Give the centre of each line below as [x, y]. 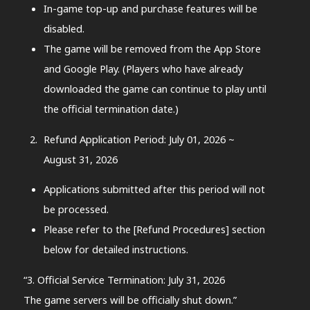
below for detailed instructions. [116, 249]
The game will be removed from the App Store [152, 48]
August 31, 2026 [80, 159]
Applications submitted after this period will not [154, 189]
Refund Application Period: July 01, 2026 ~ [139, 139]
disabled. [64, 28]
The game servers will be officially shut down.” [130, 299]
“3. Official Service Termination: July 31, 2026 [124, 279]
